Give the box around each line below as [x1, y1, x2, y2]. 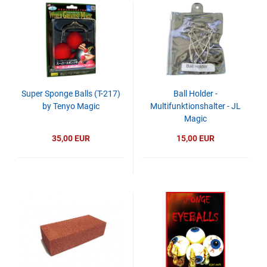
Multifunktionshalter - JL [150, 101, 241, 111]
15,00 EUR [176, 133, 215, 143]
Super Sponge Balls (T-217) [21, 89, 120, 98]
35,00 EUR [52, 133, 90, 143]
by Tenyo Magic [42, 101, 100, 111]
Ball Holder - [173, 89, 218, 98]
